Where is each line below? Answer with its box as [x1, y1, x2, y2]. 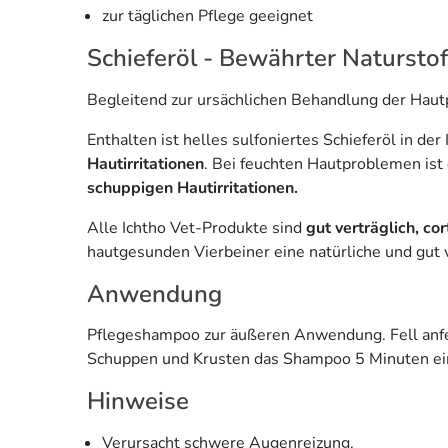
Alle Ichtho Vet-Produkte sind [87, 216, 306, 239]
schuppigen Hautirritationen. [87, 176, 298, 199]
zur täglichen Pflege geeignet [102, 4, 313, 27]
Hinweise [87, 384, 189, 417]
